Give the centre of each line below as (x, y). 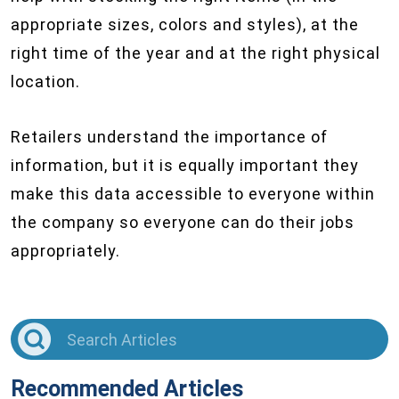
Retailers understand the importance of (169, 137)
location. (45, 81)
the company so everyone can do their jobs (183, 222)
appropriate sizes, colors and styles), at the (185, 24)
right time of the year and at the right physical (195, 53)
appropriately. (65, 251)
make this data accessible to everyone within (193, 194)
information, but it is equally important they (185, 165)
